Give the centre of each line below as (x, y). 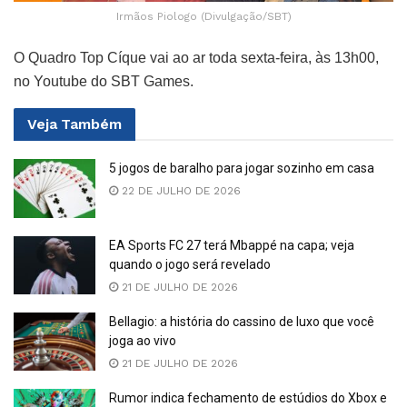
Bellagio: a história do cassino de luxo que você (242, 321)
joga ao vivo (143, 340)
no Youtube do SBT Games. (104, 82)
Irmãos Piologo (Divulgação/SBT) (203, 17)
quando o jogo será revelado (190, 264)
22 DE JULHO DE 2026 (179, 191)
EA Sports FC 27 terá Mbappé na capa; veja (232, 245)
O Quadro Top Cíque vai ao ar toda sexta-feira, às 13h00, (196, 58)
